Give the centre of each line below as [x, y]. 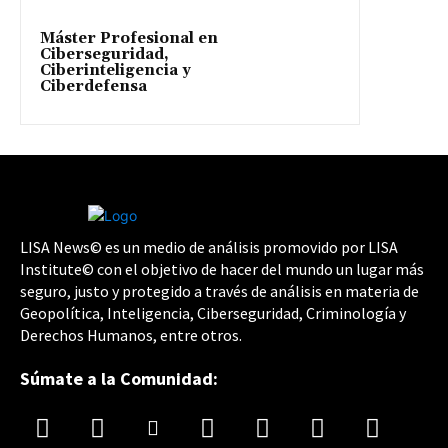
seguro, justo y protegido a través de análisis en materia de [219, 290]
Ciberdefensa [93, 86]
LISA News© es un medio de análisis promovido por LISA [209, 246]
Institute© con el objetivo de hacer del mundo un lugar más [222, 268]
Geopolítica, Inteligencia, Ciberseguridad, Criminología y [213, 312]
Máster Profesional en [129, 38]
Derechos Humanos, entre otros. [131, 334]
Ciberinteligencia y [115, 70]
